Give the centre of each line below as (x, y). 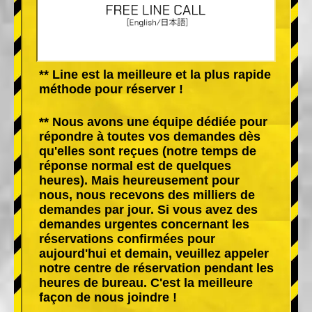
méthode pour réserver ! (111, 89)
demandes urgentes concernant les (144, 224)
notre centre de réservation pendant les (156, 268)
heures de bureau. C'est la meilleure (146, 282)
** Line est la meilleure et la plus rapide (155, 74)
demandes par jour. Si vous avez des (148, 209)
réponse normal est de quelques (135, 165)
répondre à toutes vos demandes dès (150, 136)
